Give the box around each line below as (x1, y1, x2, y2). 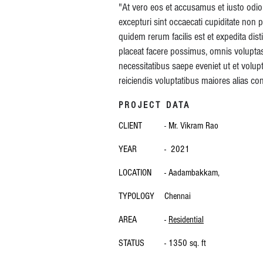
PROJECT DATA (119, 100, 191, 110)
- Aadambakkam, (164, 167, 220, 178)
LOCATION (119, 167, 151, 178)
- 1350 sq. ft (164, 238, 206, 248)
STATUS (119, 238, 144, 248)
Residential (168, 214, 204, 225)
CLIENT (119, 120, 142, 131)
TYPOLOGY (119, 191, 154, 201)
